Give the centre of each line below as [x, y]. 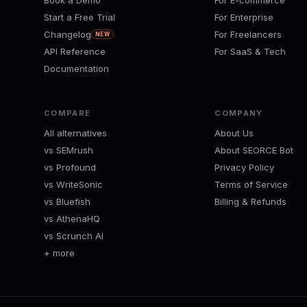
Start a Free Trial [79, 17]
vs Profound [70, 167]
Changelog [67, 35]
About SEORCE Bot [254, 150]
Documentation [76, 69]
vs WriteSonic [73, 184]
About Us [234, 133]
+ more [59, 253]
